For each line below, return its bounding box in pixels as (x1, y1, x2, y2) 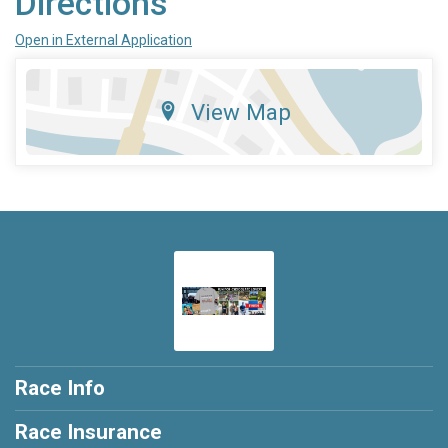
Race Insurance (15, 420, 162, 445)
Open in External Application (15, 32, 192, 49)
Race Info (15, 376, 105, 401)
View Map (190, 99, 291, 126)
